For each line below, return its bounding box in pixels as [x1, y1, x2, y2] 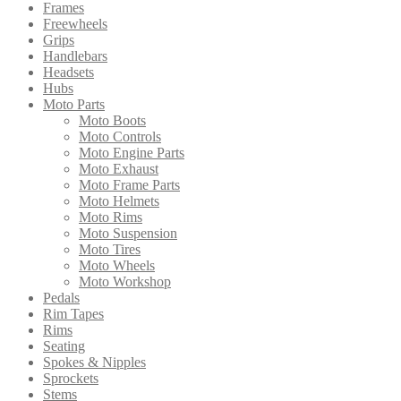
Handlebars [43, 47, 107, 64]
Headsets [43, 64, 94, 80]
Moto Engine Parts [79, 144, 184, 160]
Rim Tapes [43, 305, 104, 321]
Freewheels [43, 15, 107, 31]
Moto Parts [43, 96, 105, 112]
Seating [43, 337, 85, 354]
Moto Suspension [79, 225, 177, 241]
